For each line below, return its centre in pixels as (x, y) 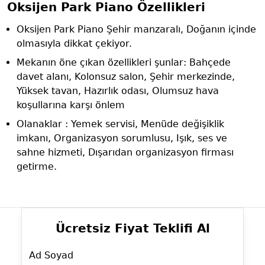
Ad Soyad (51, 255)
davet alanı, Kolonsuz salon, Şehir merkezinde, (126, 77)
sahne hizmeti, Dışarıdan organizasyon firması (125, 152)
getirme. (37, 167)
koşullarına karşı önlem (71, 105)
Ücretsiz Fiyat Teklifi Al (132, 228)
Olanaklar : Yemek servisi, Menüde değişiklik (120, 124)
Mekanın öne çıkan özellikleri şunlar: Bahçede (124, 62)
